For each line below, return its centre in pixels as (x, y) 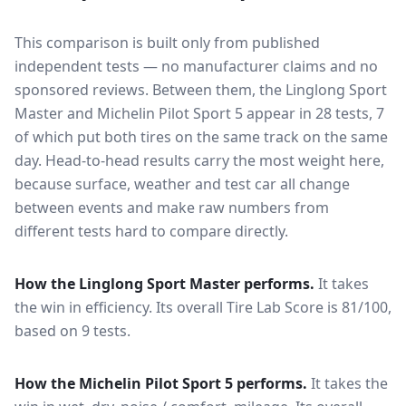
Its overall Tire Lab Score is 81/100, (274, 307)
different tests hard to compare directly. (151, 231)
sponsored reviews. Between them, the (148, 90)
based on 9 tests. (72, 331)
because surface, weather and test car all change (182, 184)
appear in (277, 113)
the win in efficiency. (85, 307)
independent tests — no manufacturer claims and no (196, 66)
